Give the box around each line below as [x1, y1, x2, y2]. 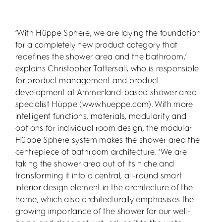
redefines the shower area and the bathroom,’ [15, 53, 187, 62]
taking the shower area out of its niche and [15, 160, 174, 169]
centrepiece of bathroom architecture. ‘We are [15, 148, 187, 157]
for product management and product [15, 77, 159, 86]
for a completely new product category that [15, 41, 178, 50]
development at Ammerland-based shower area [15, 89, 197, 98]
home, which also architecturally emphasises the [15, 196, 194, 205]
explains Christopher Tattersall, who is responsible [15, 65, 199, 74]
